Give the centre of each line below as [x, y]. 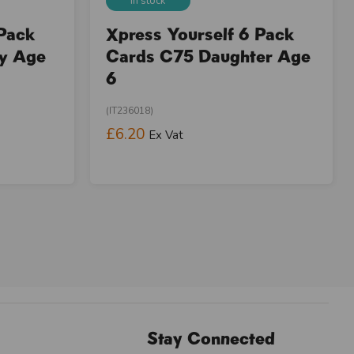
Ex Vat [166, 135]
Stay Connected [211, 338]
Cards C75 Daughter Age [208, 56]
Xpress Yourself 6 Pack [200, 34]
